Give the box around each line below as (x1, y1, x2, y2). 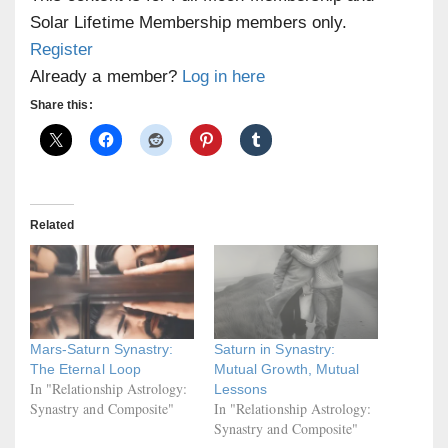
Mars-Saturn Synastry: (30, 340, 174, 357)
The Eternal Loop (30, 360, 141, 377)
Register (30, 40, 94, 59)
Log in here (181, 67, 266, 86)
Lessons (214, 380, 268, 397)
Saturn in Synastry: (214, 340, 335, 357)
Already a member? (30, 67, 182, 86)
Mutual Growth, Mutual (214, 360, 360, 377)
